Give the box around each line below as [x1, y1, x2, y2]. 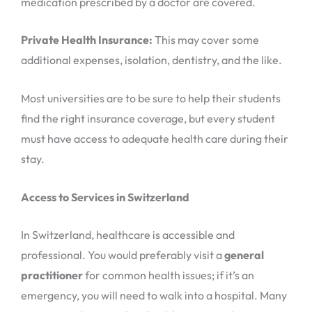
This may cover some [153, 33, 259, 47]
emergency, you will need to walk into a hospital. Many [21, 288, 287, 303]
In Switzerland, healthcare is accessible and [21, 228, 235, 242]
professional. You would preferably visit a [21, 248, 224, 263]
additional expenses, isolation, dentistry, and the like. [21, 53, 282, 68]
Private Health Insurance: [21, 33, 153, 47]
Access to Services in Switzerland [21, 189, 189, 204]
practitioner [21, 268, 83, 283]
